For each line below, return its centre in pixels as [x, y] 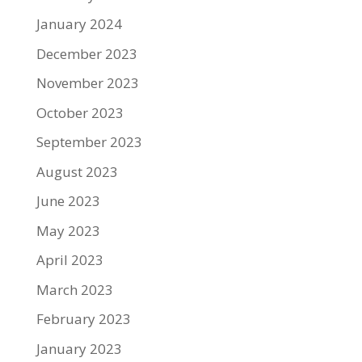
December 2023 [86, 53]
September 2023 [89, 142]
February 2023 [83, 319]
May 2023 [68, 230]
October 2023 [80, 112]
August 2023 [77, 171]
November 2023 [87, 83]
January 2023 [79, 348]
